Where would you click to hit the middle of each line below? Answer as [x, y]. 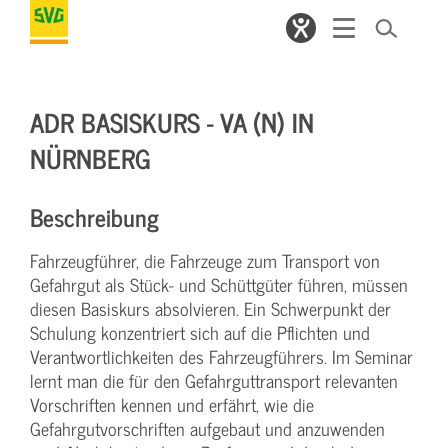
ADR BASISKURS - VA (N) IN [172, 121]
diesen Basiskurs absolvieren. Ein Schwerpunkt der [210, 308]
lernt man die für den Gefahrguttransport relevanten [214, 380]
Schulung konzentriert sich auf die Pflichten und [200, 332]
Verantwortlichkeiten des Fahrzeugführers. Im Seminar [221, 356]
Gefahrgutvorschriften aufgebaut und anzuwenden [207, 428]
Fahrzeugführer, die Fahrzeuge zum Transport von [205, 260]
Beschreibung [94, 216]
